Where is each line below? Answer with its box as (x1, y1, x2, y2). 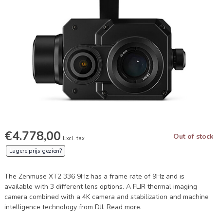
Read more (107, 202, 140, 212)
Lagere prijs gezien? (9, 147, 62, 155)
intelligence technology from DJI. (4, 202, 107, 212)
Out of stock (173, 132, 214, 141)
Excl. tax (63, 135, 85, 142)
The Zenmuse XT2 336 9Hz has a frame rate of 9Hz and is (4, 172, 184, 181)
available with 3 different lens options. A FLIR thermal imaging (4, 182, 197, 191)
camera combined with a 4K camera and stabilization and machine (4, 192, 209, 201)
